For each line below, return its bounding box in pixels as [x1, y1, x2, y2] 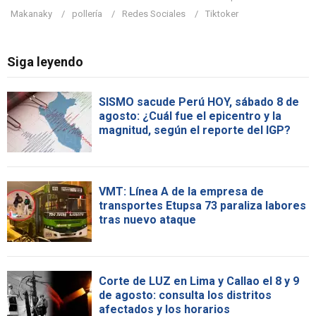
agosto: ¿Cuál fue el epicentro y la [99, 109, 281, 123]
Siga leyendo [7, 54, 83, 70]
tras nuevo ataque [99, 213, 196, 227]
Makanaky [11, 8, 52, 20]
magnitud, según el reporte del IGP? [99, 123, 291, 138]
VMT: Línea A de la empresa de [99, 185, 264, 199]
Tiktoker [205, 8, 238, 20]
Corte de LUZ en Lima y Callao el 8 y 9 [99, 274, 299, 288]
